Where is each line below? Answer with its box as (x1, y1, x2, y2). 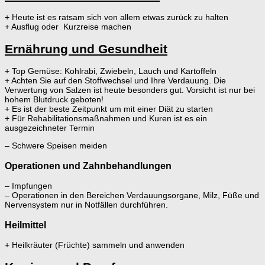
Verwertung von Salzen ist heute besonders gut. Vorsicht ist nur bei (5, 85, 255, 95)
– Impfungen (5, 181, 52, 191)
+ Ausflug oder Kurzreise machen (5, 22, 131, 32)
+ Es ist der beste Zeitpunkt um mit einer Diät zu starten (5, 104, 213, 114)
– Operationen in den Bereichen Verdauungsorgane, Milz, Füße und (5, 190, 259, 201)
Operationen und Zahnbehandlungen (5, 160, 172, 171)
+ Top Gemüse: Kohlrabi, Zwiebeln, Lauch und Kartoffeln (5, 66, 216, 76)
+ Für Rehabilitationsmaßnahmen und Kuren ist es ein (5, 114, 207, 124)
